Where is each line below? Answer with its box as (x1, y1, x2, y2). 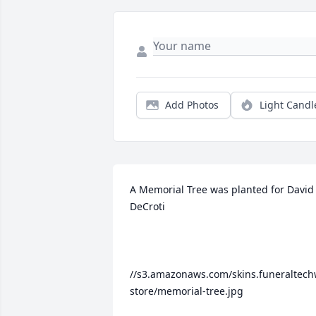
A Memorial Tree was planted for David (130, 183, 314, 197)
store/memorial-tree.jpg (130, 284, 243, 298)
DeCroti (130, 200, 165, 214)
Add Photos (165, 98, 219, 112)
